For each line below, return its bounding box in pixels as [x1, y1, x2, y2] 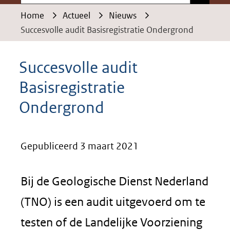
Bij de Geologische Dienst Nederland [21, 174, 208, 188]
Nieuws [109, 10, 137, 21]
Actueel [63, 10, 90, 21]
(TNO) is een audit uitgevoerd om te [21, 195, 205, 208]
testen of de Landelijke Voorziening [21, 215, 202, 229]
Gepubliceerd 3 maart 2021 [21, 140, 139, 152]
